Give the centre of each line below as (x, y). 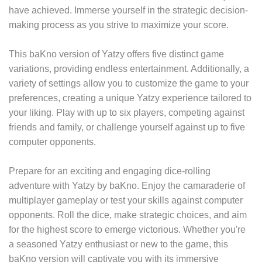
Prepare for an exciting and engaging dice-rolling (110, 171)
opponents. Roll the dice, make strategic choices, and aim (128, 215)
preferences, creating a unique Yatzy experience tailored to (130, 98)
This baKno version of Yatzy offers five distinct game (117, 54)
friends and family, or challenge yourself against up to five (127, 127)
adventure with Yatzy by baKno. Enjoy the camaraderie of (127, 185)
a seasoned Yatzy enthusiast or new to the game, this (119, 244)
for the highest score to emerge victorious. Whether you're (127, 229)
